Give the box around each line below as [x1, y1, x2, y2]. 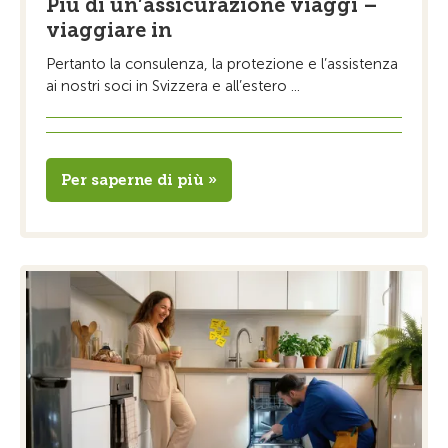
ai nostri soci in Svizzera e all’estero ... [46, 76, 300, 95]
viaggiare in [46, 17, 172, 42]
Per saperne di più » [61, 170, 217, 189]
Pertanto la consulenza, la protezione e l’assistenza [46, 54, 398, 73]
